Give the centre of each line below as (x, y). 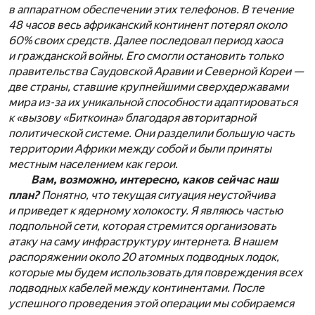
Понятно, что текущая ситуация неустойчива (158, 195)
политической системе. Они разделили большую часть (152, 134)
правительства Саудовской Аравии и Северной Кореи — (156, 72)
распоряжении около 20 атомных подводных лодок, (144, 257)
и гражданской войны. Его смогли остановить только (146, 56)
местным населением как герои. (93, 165)
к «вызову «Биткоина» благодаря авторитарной (132, 118)
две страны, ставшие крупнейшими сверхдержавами (148, 87)
